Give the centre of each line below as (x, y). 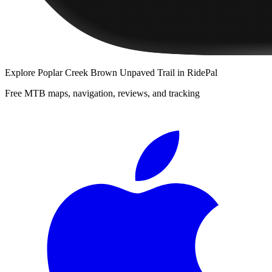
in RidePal (196, 73)
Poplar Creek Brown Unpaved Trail (106, 73)
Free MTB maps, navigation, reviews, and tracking (102, 93)
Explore (21, 73)
